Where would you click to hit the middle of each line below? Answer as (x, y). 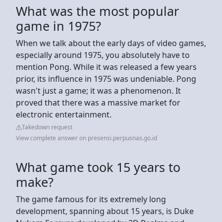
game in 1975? (58, 26)
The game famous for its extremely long (91, 199)
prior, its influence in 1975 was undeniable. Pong (106, 79)
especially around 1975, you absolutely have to (103, 55)
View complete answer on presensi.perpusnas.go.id (86, 138)
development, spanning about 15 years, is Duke (105, 211)
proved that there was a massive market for (98, 102)
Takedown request (47, 127)
